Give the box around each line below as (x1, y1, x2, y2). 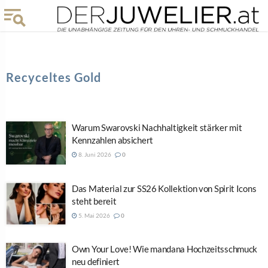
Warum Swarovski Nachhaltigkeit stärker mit (72, 122, 242, 133)
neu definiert (72, 256, 120, 267)
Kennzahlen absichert (72, 135, 153, 145)
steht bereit (72, 195, 117, 206)
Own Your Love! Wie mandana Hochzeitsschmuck (72, 243, 258, 254)
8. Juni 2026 (77, 151, 111, 158)
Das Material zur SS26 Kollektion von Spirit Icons (72, 182, 257, 194)
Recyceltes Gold (6, 70, 101, 84)
